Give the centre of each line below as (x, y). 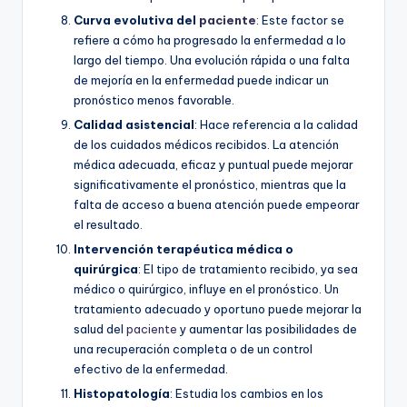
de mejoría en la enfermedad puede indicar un (201, 79)
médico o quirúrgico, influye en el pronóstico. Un (206, 289)
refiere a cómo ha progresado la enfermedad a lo (210, 40)
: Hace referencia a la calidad (276, 124)
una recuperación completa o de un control (193, 349)
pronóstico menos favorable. (154, 99)
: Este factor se (300, 20)
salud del (100, 329)
